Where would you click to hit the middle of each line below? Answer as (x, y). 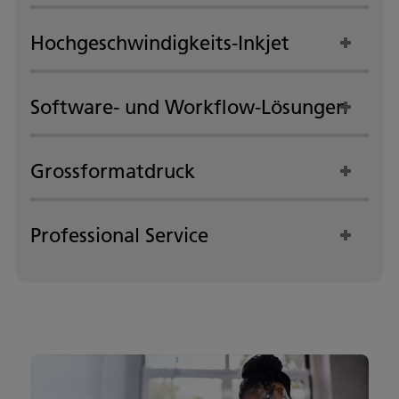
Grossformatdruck (113, 171)
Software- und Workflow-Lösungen (189, 107)
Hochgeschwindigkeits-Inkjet (160, 43)
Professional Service (119, 235)
